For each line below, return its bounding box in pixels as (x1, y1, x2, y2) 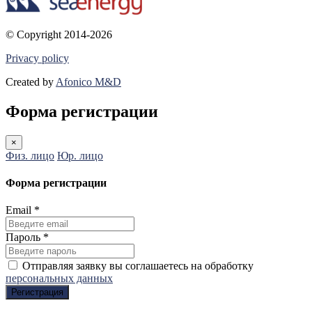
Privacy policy (6, 52, 69, 64)
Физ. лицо (6, 149, 54, 162)
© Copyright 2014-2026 (6, 28, 112, 40)
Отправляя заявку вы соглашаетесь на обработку (22, 260, 253, 272)
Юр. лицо (57, 149, 103, 162)
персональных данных (6, 272, 113, 285)
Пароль (6, 231, 43, 244)
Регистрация (11, 287, 63, 298)
